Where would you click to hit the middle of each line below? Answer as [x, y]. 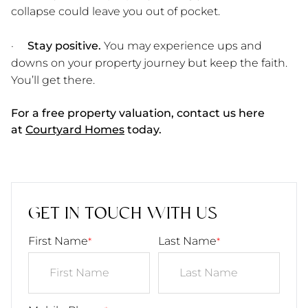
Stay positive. [64, 45]
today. [143, 129]
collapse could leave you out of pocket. [115, 11]
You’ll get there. [53, 80]
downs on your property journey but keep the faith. [149, 63]
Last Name [187, 241]
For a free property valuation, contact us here [138, 113]
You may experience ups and [181, 45]
